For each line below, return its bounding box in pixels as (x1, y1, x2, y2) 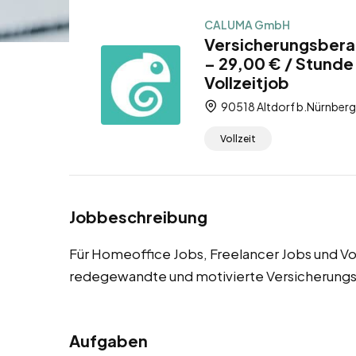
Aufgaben (69, 331, 148, 351)
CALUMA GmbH (204, 17, 290, 32)
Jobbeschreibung (69, 207, 207, 227)
